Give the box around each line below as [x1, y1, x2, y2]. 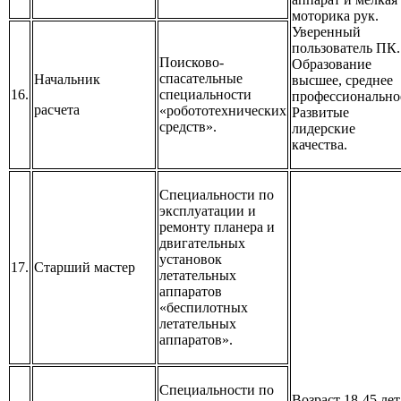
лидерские [292, 121, 355, 137]
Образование [292, 56, 371, 73]
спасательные [159, 71, 243, 87]
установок [159, 252, 222, 268]
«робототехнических [159, 103, 286, 119]
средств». [159, 119, 217, 135]
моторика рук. [292, 8, 379, 24]
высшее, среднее [292, 73, 393, 89]
